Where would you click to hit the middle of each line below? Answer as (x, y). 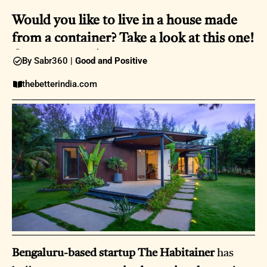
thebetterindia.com (60, 84)
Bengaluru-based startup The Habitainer (113, 253)
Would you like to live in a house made (125, 21)
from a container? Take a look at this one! (133, 39)
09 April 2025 (95, 53)
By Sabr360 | (49, 61)
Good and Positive (111, 61)
